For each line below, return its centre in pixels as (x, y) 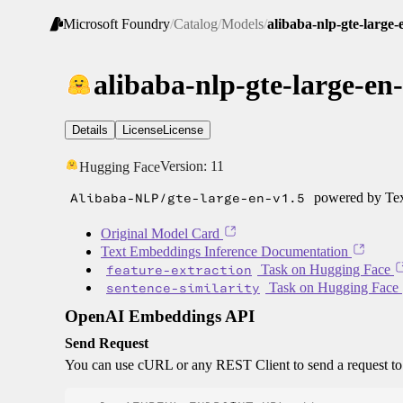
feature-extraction (179, 270)
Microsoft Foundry (116, 24)
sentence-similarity (183, 288)
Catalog (196, 24)
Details (90, 130)
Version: (185, 166)
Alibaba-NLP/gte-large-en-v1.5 (188, 198)
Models (242, 24)
